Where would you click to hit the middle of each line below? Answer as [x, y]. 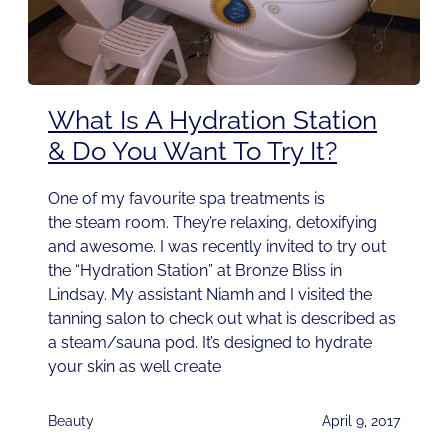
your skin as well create [134, 367]
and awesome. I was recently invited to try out [217, 247]
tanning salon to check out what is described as [222, 319]
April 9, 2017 [361, 421]
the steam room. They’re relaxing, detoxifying [212, 223]
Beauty [71, 421]
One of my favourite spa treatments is [186, 199]
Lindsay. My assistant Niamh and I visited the [210, 295]
